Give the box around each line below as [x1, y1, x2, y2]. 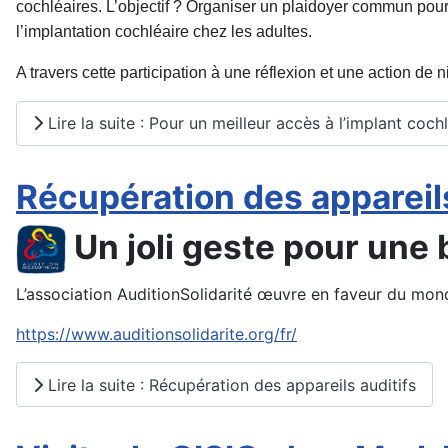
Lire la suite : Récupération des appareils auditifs [43, 374, 416, 395]
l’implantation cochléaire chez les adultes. [16, 22, 312, 40]
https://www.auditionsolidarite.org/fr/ [16, 324, 297, 345]
